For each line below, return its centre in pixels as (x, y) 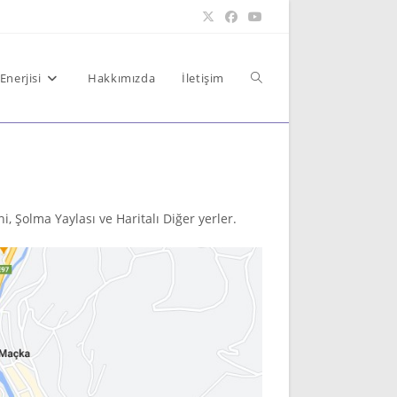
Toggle (270, 78)
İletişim (203, 78)
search (271, 255)
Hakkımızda (122, 78)
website (274, 166)
